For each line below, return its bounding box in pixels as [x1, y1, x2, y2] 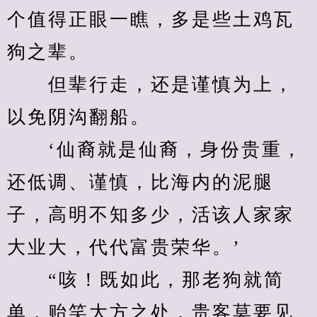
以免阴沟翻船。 [7, 107, 151, 127]
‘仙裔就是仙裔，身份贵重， [7, 139, 303, 160]
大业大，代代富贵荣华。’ [7, 237, 241, 258]
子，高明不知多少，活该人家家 [7, 204, 294, 225]
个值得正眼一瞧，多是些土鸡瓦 [7, 9, 294, 30]
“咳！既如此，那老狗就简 [7, 270, 284, 290]
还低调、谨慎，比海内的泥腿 [7, 172, 274, 192]
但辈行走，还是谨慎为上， [7, 74, 294, 95]
